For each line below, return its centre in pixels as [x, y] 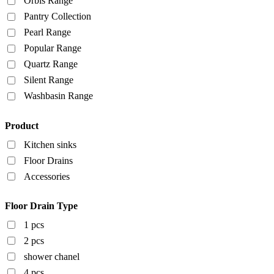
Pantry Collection [57, 17]
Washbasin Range [58, 96]
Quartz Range [51, 64]
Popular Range [53, 48]
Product [22, 125]
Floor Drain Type [41, 206]
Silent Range [49, 80]
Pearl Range [47, 32]
